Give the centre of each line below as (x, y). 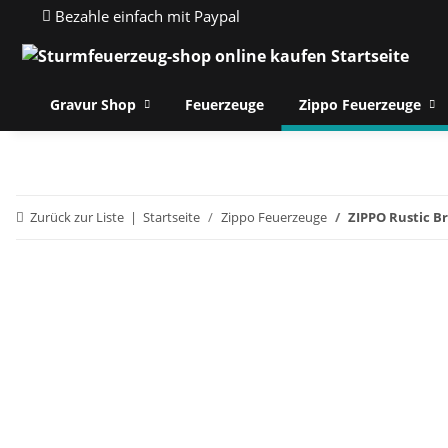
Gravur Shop (92, 104)
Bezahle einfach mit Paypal (145, 16)
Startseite (171, 217)
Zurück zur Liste (77, 217)
